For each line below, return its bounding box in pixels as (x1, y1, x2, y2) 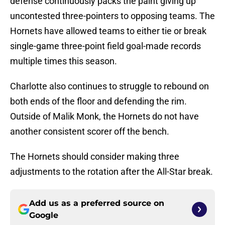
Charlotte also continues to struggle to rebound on (10, 81, 209, 92)
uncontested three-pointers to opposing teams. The (10, 11, 215, 22)
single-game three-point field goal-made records (10, 41, 201, 52)
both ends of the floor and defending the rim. (10, 96, 187, 107)
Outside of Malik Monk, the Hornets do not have (10, 111, 199, 122)
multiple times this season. (10, 56, 117, 67)
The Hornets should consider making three (10, 151, 179, 162)
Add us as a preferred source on (29, 198, 164, 208)
